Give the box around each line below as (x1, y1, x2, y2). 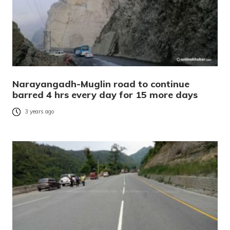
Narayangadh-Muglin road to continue (12, 78, 189, 90)
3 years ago (25, 108, 54, 116)
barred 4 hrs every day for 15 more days (12, 88, 198, 101)
